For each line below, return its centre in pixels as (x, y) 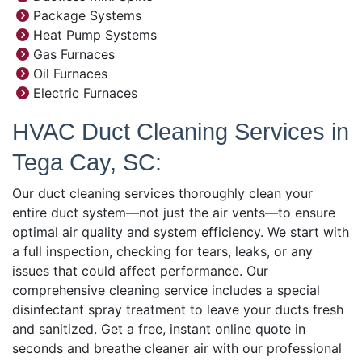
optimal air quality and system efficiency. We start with (181, 232)
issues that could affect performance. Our (140, 271)
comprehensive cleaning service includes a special (166, 290)
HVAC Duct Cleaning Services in (181, 132)
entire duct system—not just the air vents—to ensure (174, 213)
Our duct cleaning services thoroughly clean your (162, 194)
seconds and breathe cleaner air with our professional (177, 349)
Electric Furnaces (83, 93)
